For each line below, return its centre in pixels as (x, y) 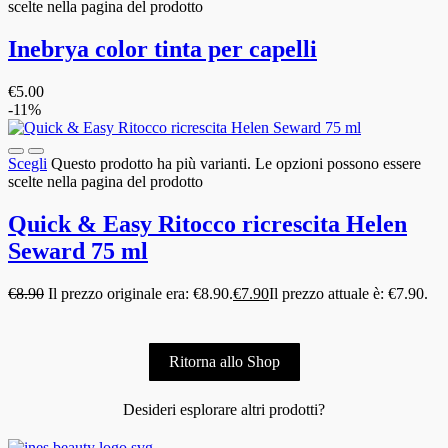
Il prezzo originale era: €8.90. (140, 294)
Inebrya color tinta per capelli (162, 49)
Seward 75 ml (78, 251)
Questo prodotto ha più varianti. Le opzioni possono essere (236, 164)
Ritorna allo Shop (224, 362)
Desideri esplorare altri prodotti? (224, 410)
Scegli (27, 164)
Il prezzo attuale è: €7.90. (348, 294)
